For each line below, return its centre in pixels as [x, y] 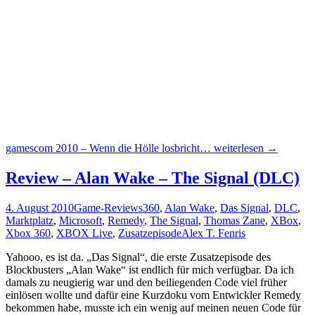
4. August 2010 [40, 208]
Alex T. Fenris [213, 233]
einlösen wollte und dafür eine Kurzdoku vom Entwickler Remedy [153, 295]
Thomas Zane [234, 221]
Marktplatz [30, 221]
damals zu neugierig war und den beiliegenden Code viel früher [146, 283]
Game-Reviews [108, 208]
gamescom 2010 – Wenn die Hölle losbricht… [108, 148]
